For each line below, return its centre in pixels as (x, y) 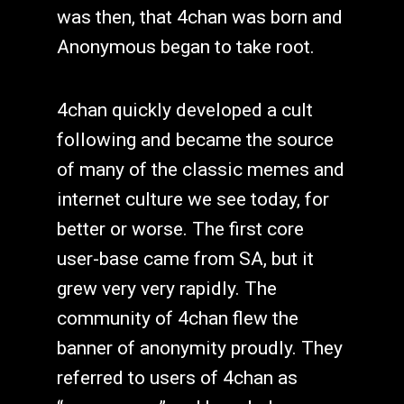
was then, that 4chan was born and (199, 17)
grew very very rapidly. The (166, 288)
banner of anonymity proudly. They (199, 348)
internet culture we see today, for (193, 199)
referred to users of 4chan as (177, 377)
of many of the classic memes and (200, 169)
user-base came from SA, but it (185, 258)
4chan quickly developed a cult (184, 110)
